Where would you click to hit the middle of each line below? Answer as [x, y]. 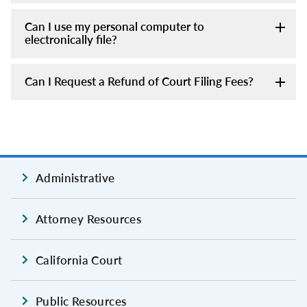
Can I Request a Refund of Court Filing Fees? [139, 81]
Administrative [75, 177]
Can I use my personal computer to [114, 26]
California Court [79, 260]
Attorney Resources [89, 219]
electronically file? [71, 39]
